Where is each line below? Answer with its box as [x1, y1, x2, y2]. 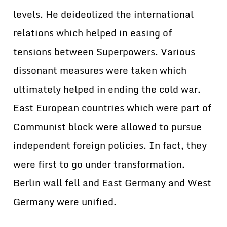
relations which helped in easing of [13, 25, 172, 41]
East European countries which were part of [13, 100, 211, 116]
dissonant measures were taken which [13, 63, 186, 78]
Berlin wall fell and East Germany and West [13, 175, 211, 191]
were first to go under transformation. [13, 157, 185, 172]
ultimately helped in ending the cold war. [13, 82, 201, 97]
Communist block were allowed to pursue [13, 119, 202, 134]
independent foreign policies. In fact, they [13, 138, 207, 153]
